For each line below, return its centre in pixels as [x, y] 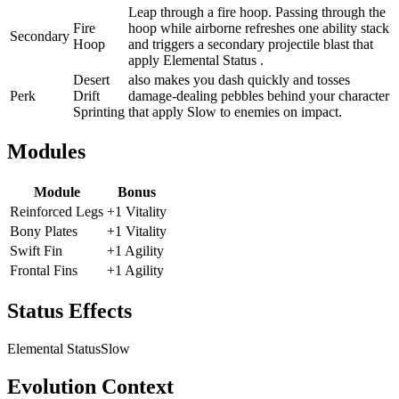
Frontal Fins [44, 271]
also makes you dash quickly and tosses [239, 79]
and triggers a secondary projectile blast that [251, 44]
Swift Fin [36, 251]
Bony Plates [44, 232]
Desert [91, 79]
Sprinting [99, 111]
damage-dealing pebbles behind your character [259, 95]
